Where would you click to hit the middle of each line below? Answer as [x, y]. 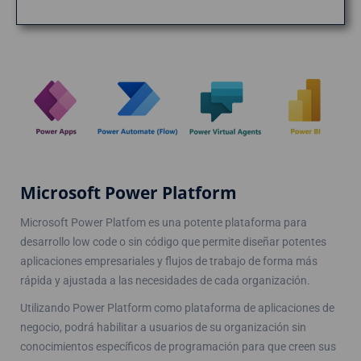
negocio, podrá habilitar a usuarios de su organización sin [163, 327]
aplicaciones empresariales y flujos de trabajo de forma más [169, 261]
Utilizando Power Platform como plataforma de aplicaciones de [177, 307]
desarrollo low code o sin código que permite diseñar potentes [173, 241]
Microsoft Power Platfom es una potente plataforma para [164, 222]
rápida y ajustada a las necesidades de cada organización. [165, 280]
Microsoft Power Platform [129, 192]
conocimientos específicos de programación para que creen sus [178, 346]
